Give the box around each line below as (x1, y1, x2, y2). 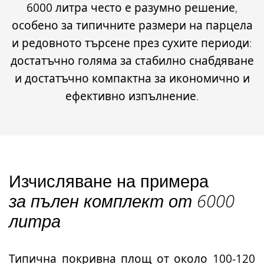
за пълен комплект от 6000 (9, 189, 235, 212)
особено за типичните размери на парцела (11, 17, 253, 33)
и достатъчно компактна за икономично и (14, 70, 250, 86)
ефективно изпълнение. (65, 88, 199, 104)
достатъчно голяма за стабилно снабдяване (10, 52, 254, 68)
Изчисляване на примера (9, 169, 209, 192)
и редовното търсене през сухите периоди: (12, 35, 252, 51)
